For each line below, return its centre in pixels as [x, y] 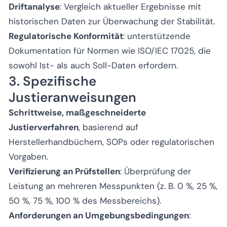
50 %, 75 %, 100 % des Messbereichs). [85, 200]
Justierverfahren [44, 127]
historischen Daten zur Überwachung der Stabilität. [112, 21]
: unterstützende [157, 36]
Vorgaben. [28, 156]
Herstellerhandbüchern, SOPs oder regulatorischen [111, 142]
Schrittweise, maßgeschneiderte [77, 112]
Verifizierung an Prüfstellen [64, 171]
